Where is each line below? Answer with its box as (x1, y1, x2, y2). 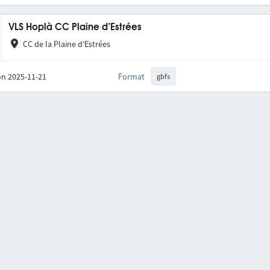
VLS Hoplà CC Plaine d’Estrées (8, 22, 142, 32)
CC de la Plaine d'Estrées (22, 38, 110, 49)
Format (118, 71, 145, 82)
